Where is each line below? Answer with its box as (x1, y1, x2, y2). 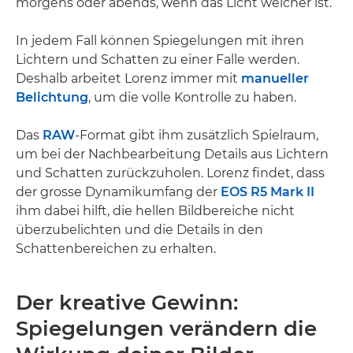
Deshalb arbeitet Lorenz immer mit (16, 71, 241, 86)
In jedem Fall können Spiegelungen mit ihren (16, 33, 304, 48)
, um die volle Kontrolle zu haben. (88, 90, 296, 105)
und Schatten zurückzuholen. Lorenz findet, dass (16, 165, 325, 180)
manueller (241, 71, 309, 86)
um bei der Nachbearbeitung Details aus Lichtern (16, 147, 329, 162)
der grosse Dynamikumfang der (16, 184, 221, 199)
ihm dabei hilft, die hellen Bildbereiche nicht (16, 203, 295, 218)
